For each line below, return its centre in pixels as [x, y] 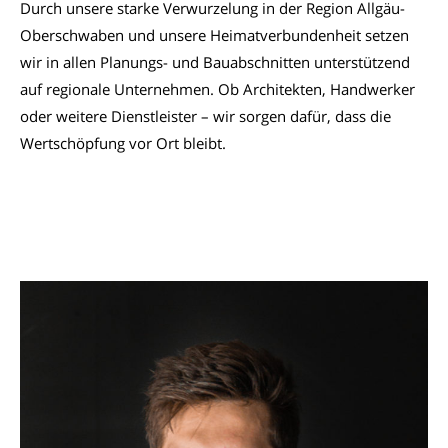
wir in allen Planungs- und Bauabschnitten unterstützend [215, 62]
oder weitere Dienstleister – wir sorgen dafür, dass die [205, 116]
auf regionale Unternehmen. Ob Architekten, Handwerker [217, 89]
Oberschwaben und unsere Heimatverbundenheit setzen [214, 35]
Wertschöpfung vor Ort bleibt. [125, 143]
